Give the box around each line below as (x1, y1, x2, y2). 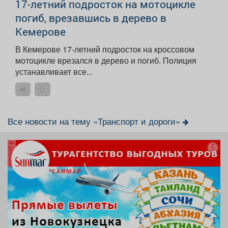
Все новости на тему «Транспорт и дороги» (8, 115, 183, 127)
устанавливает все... (15, 65, 93, 77)
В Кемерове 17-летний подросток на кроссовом (15, 43, 194, 55)
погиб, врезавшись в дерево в (15, 10, 166, 25)
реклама (8, 145, 16, 168)
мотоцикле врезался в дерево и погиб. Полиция (15, 54, 196, 66)
